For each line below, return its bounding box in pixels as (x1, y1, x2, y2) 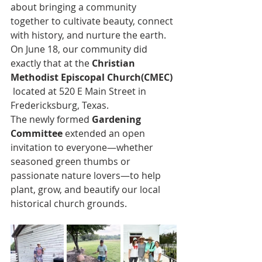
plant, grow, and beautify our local (11, 183, 163, 196)
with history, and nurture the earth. (11, 29, 168, 42)
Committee (11, 127, 63, 140)
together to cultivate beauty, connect (11, 15, 175, 27)
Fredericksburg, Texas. (11, 99, 109, 112)
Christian (92, 57, 137, 70)
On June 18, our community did (11, 43, 150, 56)
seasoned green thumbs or (11, 155, 133, 168)
